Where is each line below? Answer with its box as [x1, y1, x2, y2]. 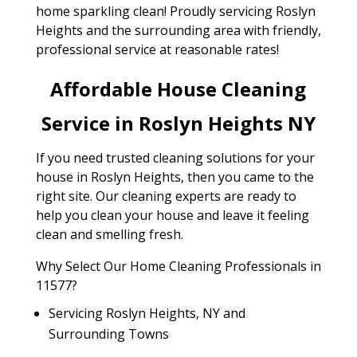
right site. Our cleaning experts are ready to [35, 187, 296, 205]
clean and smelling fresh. [35, 226, 183, 243]
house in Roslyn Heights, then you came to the [35, 168, 314, 186]
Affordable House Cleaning [50, 76, 307, 102]
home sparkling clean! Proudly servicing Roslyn [35, 2, 316, 20]
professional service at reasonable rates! [35, 41, 279, 58]
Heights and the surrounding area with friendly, [35, 22, 321, 39]
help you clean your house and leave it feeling [35, 206, 309, 224]
